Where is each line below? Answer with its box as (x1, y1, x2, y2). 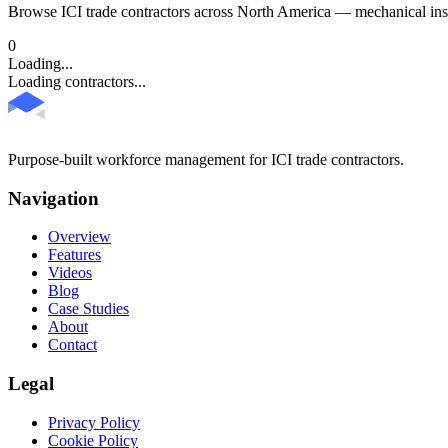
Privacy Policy (48, 413, 140, 431)
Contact (48, 336, 97, 354)
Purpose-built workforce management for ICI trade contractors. (8, 150, 404, 168)
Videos (48, 264, 92, 282)
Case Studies (48, 300, 129, 318)
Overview (48, 228, 111, 246)
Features (48, 246, 101, 264)
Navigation (8, 187, 99, 209)
